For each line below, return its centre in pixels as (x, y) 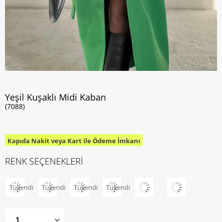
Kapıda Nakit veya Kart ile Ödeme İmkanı (74, 141)
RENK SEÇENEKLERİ (44, 161)
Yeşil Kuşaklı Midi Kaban (55, 97)
